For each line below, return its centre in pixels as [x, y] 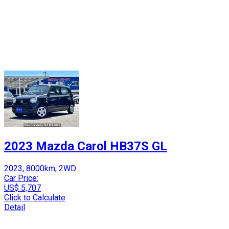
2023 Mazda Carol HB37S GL [86, 146]
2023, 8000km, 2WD [40, 168]
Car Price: [21, 178]
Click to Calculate [35, 197]
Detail [15, 207]
